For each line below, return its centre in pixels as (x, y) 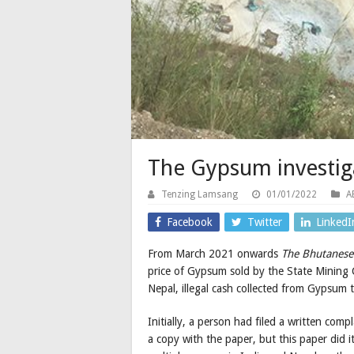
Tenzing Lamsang (200, 195)
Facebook (190, 222)
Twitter (265, 222)
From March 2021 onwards (215, 254)
